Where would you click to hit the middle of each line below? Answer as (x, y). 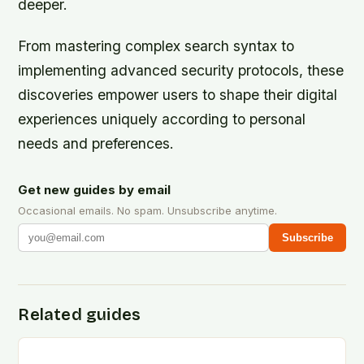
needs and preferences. (96, 143)
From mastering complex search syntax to (156, 45)
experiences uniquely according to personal (162, 119)
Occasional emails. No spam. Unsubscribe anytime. (148, 210)
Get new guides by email (95, 189)
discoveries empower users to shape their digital (178, 94)
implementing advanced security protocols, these (181, 70)
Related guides (80, 314)
